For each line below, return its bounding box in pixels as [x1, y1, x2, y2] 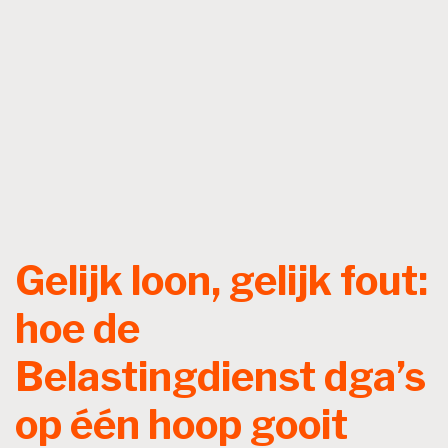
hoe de [15, 304, 140, 354]
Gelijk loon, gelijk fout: [15, 256, 428, 306]
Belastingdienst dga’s [15, 352, 426, 402]
